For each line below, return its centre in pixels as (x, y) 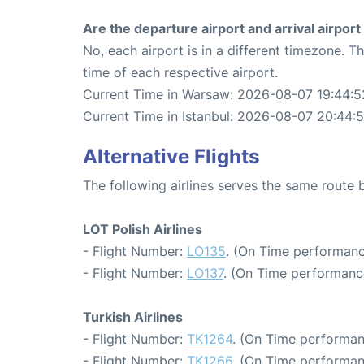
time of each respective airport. (180, 72)
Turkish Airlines (133, 316)
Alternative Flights (171, 156)
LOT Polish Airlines (143, 229)
